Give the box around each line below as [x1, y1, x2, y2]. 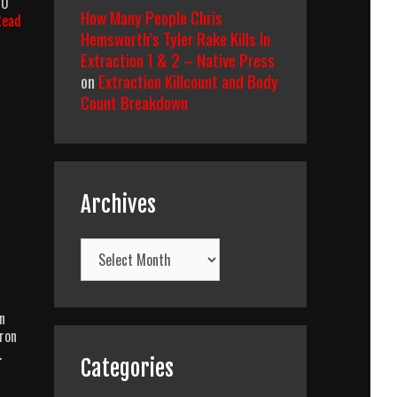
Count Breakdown [81, 90, 188, 114]
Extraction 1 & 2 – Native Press [81, 47, 275, 72]
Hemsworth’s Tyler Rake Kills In [81, 26, 270, 51]
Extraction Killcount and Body [98, 68, 278, 93]
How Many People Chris [81, 4, 222, 29]
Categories [81, 354, 174, 382]
